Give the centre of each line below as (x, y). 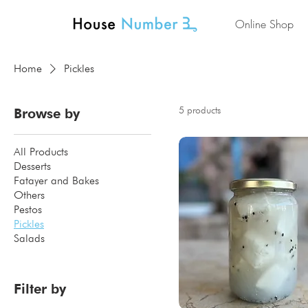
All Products (41, 151)
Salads (29, 238)
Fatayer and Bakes (56, 180)
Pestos (28, 209)
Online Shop (264, 24)
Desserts (32, 166)
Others (29, 195)
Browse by (47, 113)
